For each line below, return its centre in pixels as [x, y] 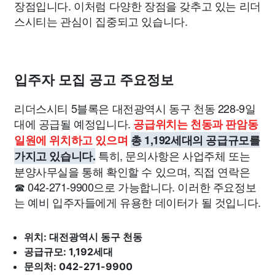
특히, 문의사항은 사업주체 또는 [173, 155]
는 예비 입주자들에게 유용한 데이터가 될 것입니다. [137, 202]
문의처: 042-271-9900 [78, 266]
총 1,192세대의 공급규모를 [195, 140]
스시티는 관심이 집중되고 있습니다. [101, 21]
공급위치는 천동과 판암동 [196, 124]
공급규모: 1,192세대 [68, 252]
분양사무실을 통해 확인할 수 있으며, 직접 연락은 [132, 171]
